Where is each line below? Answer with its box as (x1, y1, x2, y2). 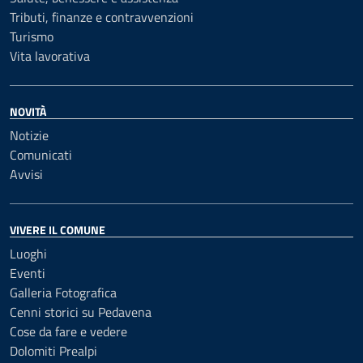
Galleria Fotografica (10, 283, 117, 302)
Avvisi (10, 164, 43, 184)
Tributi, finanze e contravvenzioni (10, 7, 194, 27)
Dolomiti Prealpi (10, 341, 97, 361)
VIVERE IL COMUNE (10, 221, 105, 238)
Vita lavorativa (10, 46, 90, 66)
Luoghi (10, 244, 47, 263)
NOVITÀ (10, 103, 46, 120)
